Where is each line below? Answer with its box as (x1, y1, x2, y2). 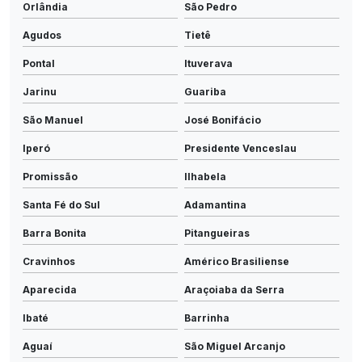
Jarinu (23, 85, 57, 98)
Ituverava (184, 57, 233, 69)
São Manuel (23, 113, 83, 126)
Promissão (23, 170, 78, 183)
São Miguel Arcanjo (184, 339, 285, 352)
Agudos (23, 28, 61, 41)
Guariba (184, 85, 226, 98)
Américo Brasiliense (184, 255, 289, 267)
